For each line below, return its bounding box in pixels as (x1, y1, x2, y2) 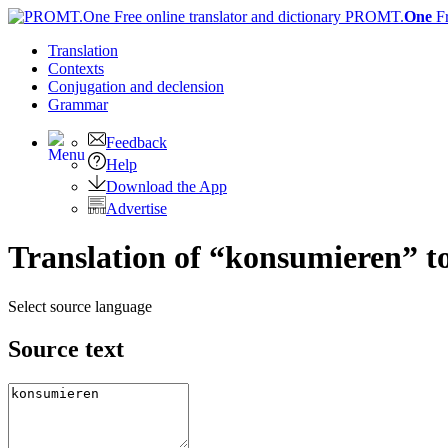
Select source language (8, 297, 152, 315)
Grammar (48, 96, 108, 113)
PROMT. (341, 8, 404, 25)
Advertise (106, 200, 167, 217)
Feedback (106, 134, 167, 151)
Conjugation (48, 78, 130, 95)
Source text (8, 335, 124, 362)
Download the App (106, 178, 227, 195)
